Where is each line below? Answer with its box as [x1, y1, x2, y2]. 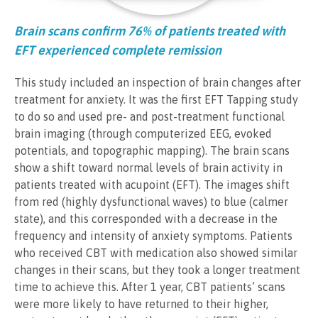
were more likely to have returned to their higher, [14, 297, 268, 311]
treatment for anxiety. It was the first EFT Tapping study [14, 93, 298, 106]
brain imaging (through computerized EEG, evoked [14, 127, 272, 141]
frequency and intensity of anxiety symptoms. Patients [14, 229, 292, 243]
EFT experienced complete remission [14, 43, 221, 58]
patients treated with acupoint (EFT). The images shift [14, 178, 290, 192]
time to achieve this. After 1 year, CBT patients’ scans [14, 280, 285, 294]
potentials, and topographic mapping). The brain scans [14, 144, 290, 158]
